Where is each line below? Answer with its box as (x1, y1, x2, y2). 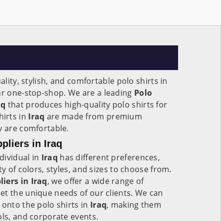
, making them (107, 199, 162, 210)
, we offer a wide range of (47, 176, 144, 186)
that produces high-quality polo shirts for (5, 99, 168, 110)
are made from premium (46, 111, 143, 122)
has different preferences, (60, 152, 160, 163)
